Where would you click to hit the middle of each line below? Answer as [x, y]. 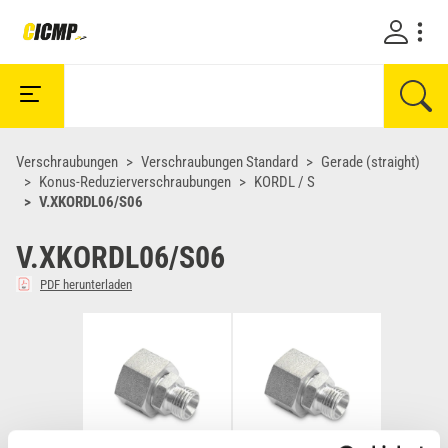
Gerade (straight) [370, 162]
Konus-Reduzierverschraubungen [135, 182]
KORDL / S [284, 182]
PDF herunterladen [86, 284]
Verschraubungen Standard [219, 162]
